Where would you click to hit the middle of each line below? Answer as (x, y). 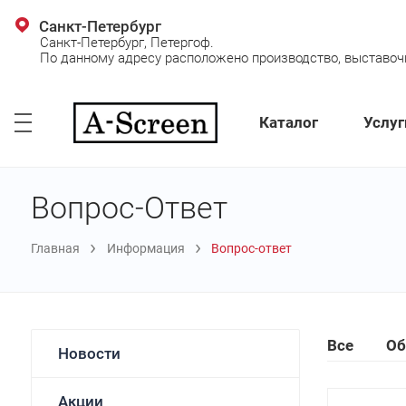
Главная (56, 248)
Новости (89, 354)
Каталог (288, 122)
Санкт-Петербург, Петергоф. (126, 42)
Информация (145, 248)
